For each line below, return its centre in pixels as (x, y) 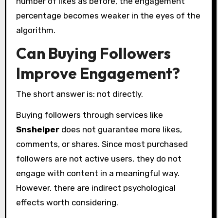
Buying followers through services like (89, 115)
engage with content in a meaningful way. (98, 173)
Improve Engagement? (98, 73)
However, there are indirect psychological (96, 188)
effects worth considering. (67, 202)
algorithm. (36, 30)
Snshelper (37, 129)
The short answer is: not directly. (79, 94)
